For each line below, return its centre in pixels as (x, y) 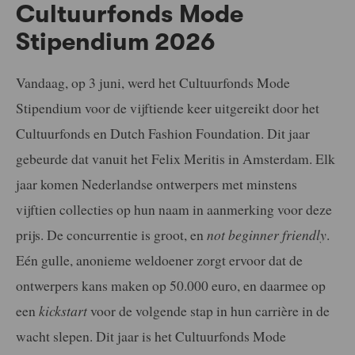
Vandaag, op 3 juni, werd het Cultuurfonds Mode (153, 82)
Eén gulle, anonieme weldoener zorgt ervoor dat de (159, 260)
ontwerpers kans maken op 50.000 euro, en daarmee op (171, 285)
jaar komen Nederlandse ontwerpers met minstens (157, 183)
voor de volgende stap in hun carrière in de (208, 310)
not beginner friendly (267, 234)
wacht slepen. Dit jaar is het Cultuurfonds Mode (151, 336)
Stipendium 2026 (115, 42)
